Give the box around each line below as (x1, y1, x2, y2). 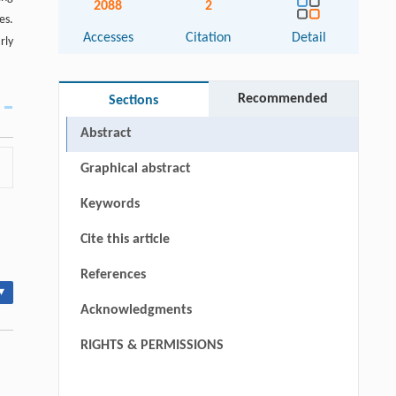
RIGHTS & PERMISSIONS (80, 339, 224, 354)
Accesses (82, 31, 133, 46)
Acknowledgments (80, 303, 192, 318)
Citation (186, 31, 232, 46)
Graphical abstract (80, 162, 191, 177)
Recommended (238, 92, 329, 107)
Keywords (80, 197, 140, 212)
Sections (109, 94, 159, 109)
